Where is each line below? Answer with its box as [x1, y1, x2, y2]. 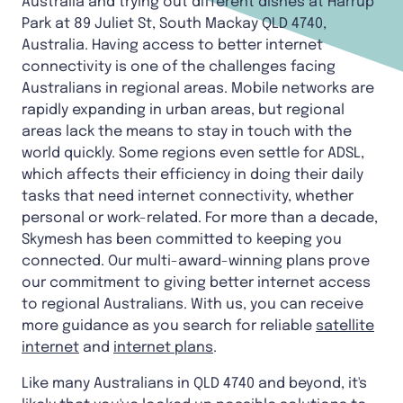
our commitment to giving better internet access [22, 275, 371, 291]
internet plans [113, 340, 213, 356]
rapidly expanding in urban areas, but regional [22, 103, 345, 119]
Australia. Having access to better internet [22, 38, 323, 54]
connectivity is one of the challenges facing [22, 59, 336, 76]
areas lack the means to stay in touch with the [22, 124, 352, 140]
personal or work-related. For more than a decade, [22, 210, 378, 227]
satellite [316, 318, 374, 335]
